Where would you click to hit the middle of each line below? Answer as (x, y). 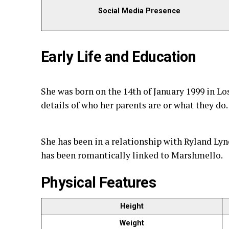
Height (132, 206)
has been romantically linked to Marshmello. (132, 155)
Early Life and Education (119, 57)
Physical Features (99, 182)
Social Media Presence (139, 11)
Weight (132, 223)
